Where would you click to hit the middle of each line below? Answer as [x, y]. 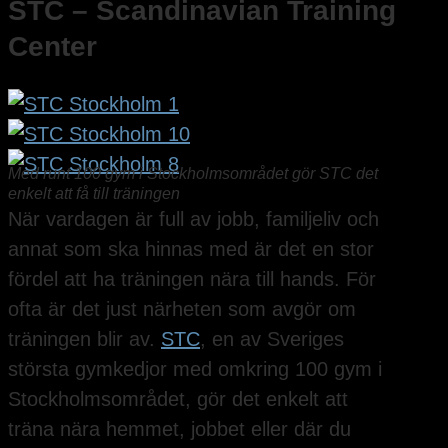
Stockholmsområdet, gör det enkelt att [178, 398]
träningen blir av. [84, 338]
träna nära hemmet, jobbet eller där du [179, 428]
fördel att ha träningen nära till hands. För [192, 278]
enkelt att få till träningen [94, 193]
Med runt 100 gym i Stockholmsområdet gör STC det [193, 173]
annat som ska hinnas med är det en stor [191, 248]
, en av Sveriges [272, 338]
